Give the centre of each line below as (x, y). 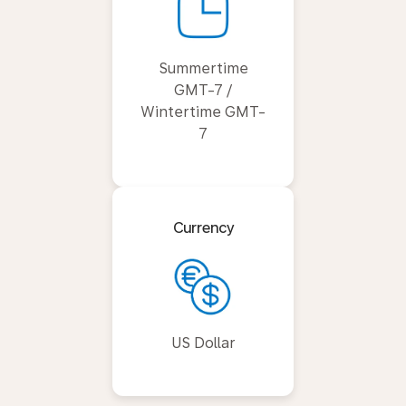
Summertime (203, 68)
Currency (203, 227)
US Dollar (203, 343)
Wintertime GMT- (203, 111)
